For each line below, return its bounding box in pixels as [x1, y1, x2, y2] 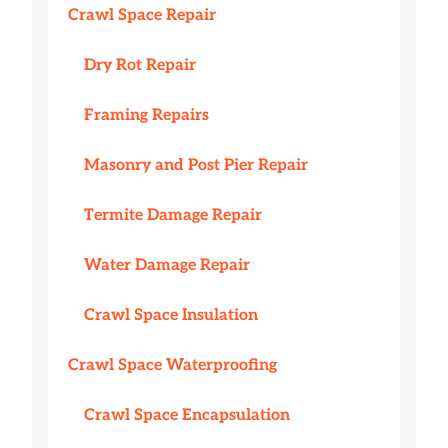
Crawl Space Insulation [84, 306, 258, 326]
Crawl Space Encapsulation [84, 406, 290, 426]
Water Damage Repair [84, 256, 250, 276]
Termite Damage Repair [84, 206, 262, 226]
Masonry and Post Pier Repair [84, 156, 308, 176]
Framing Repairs [84, 106, 209, 126]
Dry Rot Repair [84, 56, 196, 76]
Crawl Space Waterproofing [68, 356, 277, 376]
